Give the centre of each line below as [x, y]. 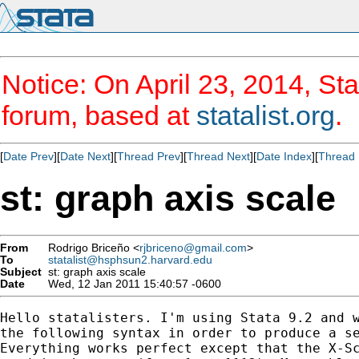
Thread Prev [149, 156]
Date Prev [28, 156]
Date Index [284, 156]
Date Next [85, 156]
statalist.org [266, 115]
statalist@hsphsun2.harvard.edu [130, 260]
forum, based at [99, 115]
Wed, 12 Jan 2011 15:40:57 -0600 [131, 284]
